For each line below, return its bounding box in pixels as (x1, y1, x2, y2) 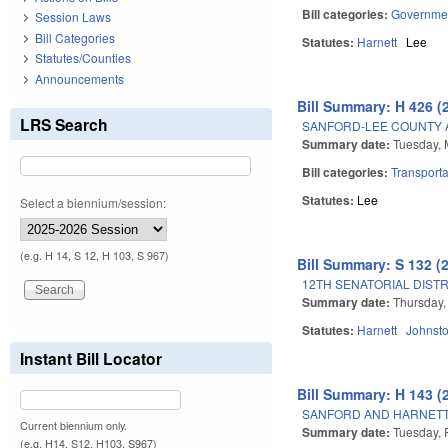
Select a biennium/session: (20, 193, 166, 211)
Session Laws (35, 8, 111, 26)
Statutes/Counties (35, 49, 131, 67)
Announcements (35, 69, 124, 87)
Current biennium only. (20, 417, 127, 433)
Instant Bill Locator (20, 346, 162, 370)
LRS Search (20, 112, 108, 136)
